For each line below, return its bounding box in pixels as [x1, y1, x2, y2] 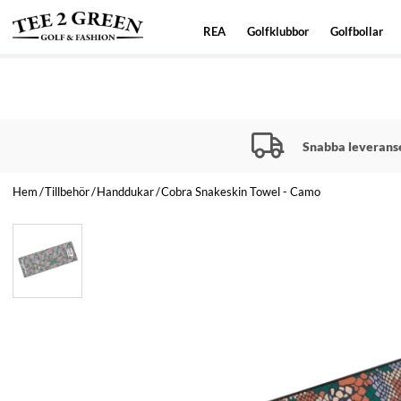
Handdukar [97, 183, 154, 199]
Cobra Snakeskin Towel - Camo [161, 183, 320, 199]
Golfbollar [330, 24, 384, 38]
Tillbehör [45, 183, 90, 199]
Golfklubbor [247, 24, 310, 38]
